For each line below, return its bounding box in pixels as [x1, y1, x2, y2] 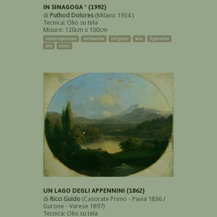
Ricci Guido [50, 195, 80, 202]
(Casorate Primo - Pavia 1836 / [80, 195, 166, 202]
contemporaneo [46, 36, 77, 41]
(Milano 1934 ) [93, 11, 134, 19]
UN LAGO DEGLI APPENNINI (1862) [43, 186, 145, 194]
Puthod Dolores [50, 11, 93, 19]
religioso [111, 36, 128, 41]
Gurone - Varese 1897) [43, 202, 105, 210]
